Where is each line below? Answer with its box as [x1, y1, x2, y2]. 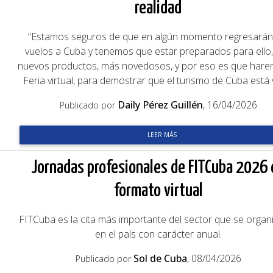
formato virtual [113, 182, 203, 200]
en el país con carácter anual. [94, 227, 222, 241]
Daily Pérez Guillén [117, 98, 203, 112]
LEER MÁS [147, 130, 177, 139]
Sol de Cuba [133, 252, 187, 265]
